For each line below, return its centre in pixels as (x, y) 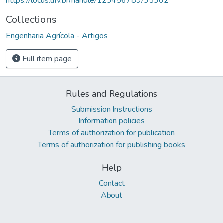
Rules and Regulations (111, 93)
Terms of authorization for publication (111, 133)
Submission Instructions (111, 109)
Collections (31, 19)
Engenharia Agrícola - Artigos (57, 36)
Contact (111, 183)
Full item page (46, 58)
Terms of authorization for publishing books (111, 145)
